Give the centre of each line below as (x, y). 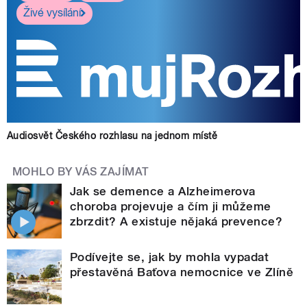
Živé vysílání (52, 13)
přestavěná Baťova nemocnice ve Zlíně (182, 272)
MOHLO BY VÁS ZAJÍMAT (81, 171)
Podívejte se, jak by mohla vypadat (170, 257)
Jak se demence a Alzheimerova (163, 191)
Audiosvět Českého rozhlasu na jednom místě (112, 135)
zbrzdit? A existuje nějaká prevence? (176, 221)
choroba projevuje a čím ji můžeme (171, 206)
